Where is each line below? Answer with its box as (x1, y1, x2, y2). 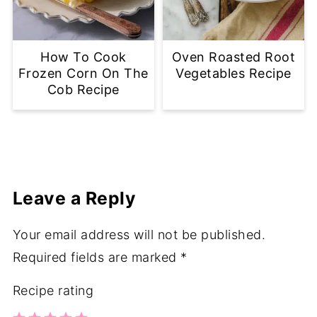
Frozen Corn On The (18, 66, 149, 81)
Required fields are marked (12, 250, 181, 265)
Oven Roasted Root (171, 50, 296, 65)
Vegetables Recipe (175, 66, 292, 81)
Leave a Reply (12, 188, 137, 209)
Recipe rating (12, 283, 94, 299)
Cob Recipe (47, 82, 120, 98)
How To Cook (40, 50, 127, 65)
